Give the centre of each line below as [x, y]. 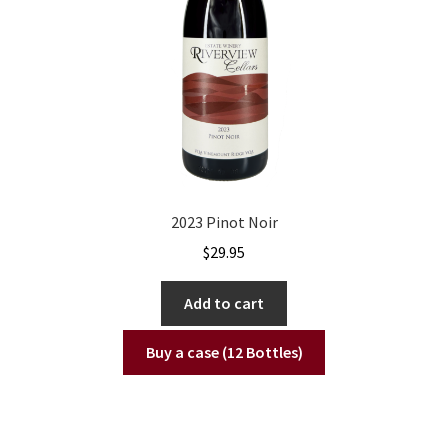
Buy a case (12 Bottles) [224, 351]
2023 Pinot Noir [224, 221]
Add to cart [224, 303]
